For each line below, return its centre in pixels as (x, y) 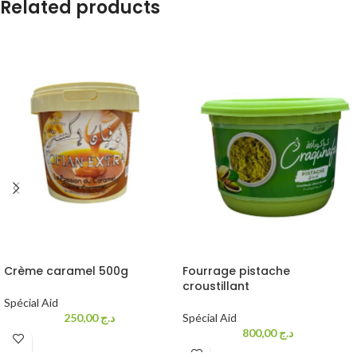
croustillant (216, 286)
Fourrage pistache (236, 271)
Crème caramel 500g (66, 271)
